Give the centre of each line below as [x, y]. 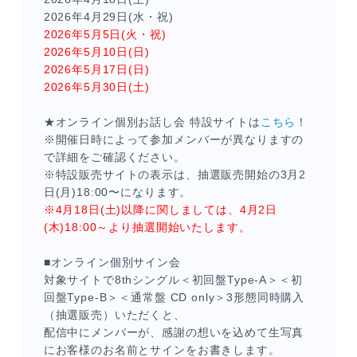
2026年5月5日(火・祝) [105, 34]
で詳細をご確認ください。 [114, 157]
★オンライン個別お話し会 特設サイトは [152, 122]
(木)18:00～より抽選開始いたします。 [147, 227]
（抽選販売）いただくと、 [114, 315]
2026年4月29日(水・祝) [108, 17]
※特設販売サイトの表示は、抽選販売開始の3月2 [175, 175]
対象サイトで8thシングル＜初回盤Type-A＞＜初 [173, 280]
